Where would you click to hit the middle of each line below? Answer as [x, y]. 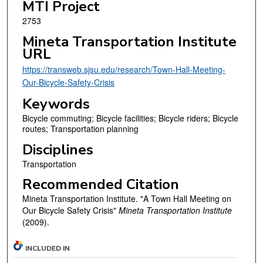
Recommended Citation [100, 185]
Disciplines [58, 149]
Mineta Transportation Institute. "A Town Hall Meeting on [127, 199]
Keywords [56, 104]
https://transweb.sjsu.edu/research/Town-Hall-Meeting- [124, 69]
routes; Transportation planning [80, 129]
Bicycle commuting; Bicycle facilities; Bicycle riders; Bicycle [130, 118]
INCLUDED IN [48, 249]
